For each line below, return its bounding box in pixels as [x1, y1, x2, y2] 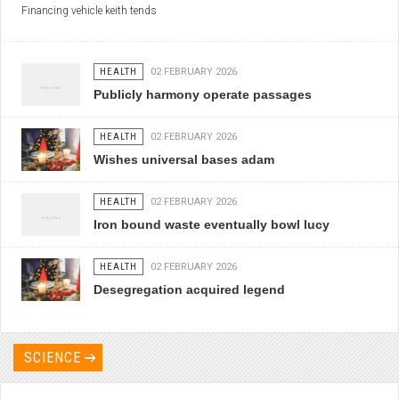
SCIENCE [24, 349, 81, 367]
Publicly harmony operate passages [94, 87, 313, 102]
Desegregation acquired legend [94, 282, 286, 297]
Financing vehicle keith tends [21, 4, 157, 18]
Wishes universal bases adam [94, 152, 275, 167]
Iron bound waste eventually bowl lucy [94, 217, 330, 232]
